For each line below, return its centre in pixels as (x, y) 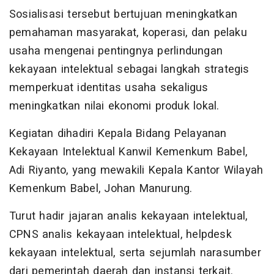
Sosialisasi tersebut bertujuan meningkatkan (123, 15)
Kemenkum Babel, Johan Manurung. (101, 189)
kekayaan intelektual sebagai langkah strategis (129, 70)
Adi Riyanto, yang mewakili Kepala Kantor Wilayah (136, 171)
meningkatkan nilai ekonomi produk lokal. (114, 106)
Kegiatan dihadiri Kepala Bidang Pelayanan (118, 134)
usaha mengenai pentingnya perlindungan (116, 51)
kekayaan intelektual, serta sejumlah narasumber (135, 253)
